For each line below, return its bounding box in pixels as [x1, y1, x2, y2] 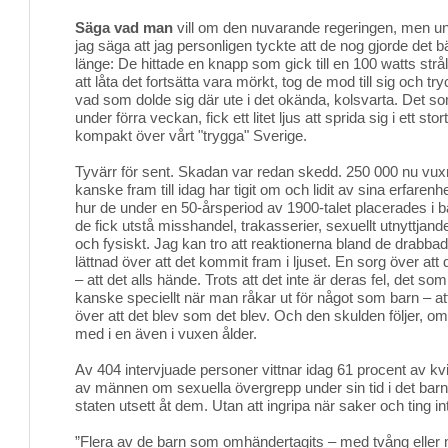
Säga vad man [75, 19, 173, 36]
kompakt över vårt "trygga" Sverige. [75, 127, 307, 144]
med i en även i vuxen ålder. [75, 325, 257, 342]
